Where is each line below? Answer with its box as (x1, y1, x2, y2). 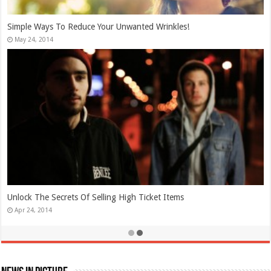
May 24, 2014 (15, 36, 54, 44)
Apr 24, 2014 (15, 206, 53, 214)
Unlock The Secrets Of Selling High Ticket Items (7, 192, 184, 203)
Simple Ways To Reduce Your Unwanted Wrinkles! (7, 22, 190, 32)
